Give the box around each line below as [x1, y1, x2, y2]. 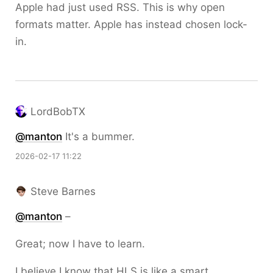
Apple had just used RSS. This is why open [15, 1, 225, 13]
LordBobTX [30, 105, 85, 118]
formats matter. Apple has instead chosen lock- [15, 18, 247, 30]
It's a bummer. [62, 130, 135, 143]
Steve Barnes [30, 185, 96, 197]
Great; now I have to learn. [15, 238, 145, 250]
